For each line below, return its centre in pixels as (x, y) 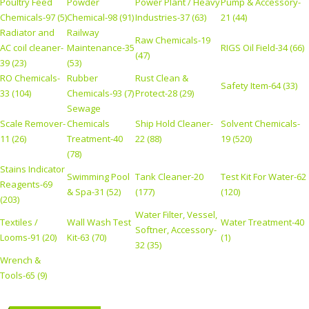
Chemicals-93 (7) (100, 93)
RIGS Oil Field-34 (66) (262, 48)
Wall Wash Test (99, 222)
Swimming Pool (98, 177)
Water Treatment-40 (262, 222)
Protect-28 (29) (165, 93)
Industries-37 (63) (171, 18)
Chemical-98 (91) (100, 18)
